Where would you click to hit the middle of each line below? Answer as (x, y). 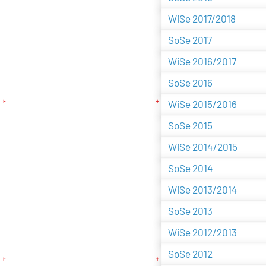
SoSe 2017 (190, 40)
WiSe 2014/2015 (202, 147)
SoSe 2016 (190, 83)
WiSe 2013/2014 (202, 190)
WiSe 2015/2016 (202, 104)
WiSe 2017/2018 (202, 19)
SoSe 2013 (190, 211)
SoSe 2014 (190, 168)
